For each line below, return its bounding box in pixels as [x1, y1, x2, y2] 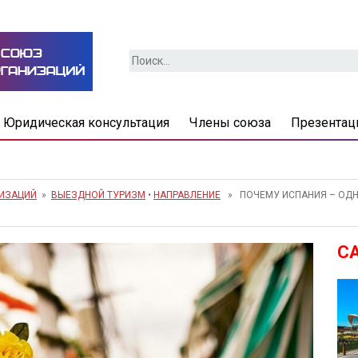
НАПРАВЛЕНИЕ [153, 189, 221, 201]
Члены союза [189, 115, 271, 130]
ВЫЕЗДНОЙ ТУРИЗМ [51, 189, 145, 201]
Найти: [129, 51, 166, 64]
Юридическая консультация [2, 115, 169, 130]
